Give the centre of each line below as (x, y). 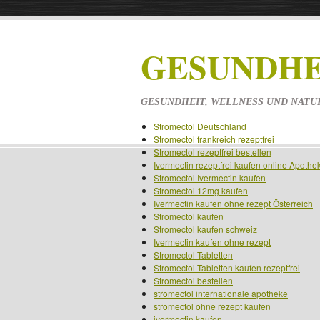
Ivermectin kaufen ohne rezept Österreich (233, 203)
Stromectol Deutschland (200, 126)
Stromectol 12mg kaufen (201, 190)
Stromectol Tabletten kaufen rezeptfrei (227, 267)
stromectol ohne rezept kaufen (212, 306)
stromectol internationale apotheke (221, 293)
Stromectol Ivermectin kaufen (210, 177)
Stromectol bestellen (193, 280)
